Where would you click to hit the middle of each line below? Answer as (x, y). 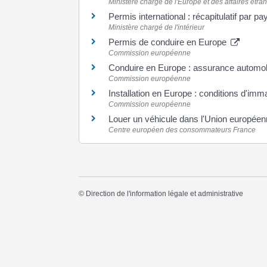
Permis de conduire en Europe (169, 42)
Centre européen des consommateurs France (182, 130)
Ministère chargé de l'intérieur (156, 27)
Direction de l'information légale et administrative (164, 193)
